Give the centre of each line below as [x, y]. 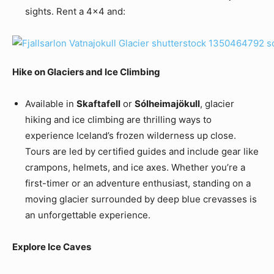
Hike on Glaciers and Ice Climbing [86, 72]
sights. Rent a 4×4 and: [75, 12]
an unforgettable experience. [88, 215]
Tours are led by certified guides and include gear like [142, 152]
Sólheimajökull [167, 104]
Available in [51, 104]
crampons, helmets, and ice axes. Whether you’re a [135, 168]
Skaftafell [98, 104]
